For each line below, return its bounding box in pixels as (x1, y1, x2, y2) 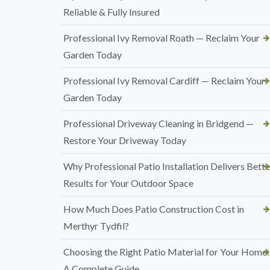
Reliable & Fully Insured (63, 6, 160, 18)
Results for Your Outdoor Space (63, 177, 193, 189)
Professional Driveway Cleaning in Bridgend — (63, 118, 254, 130)
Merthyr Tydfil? (63, 220, 129, 232)
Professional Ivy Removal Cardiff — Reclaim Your (63, 75, 265, 87)
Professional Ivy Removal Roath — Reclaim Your (63, 32, 260, 44)
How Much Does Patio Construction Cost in (63, 203, 244, 215)
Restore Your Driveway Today (63, 134, 186, 146)
